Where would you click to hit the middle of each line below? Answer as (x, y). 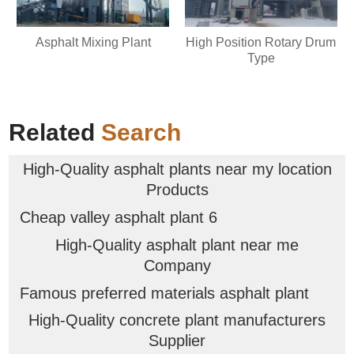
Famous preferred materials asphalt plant (164, 293)
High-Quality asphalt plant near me (177, 245)
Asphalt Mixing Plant (93, 42)
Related (55, 133)
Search (141, 133)
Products (177, 189)
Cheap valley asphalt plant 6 (118, 217)
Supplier (177, 341)
